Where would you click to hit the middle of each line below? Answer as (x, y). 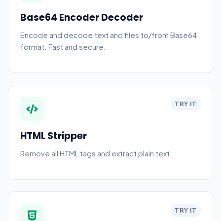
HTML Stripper (54, 136)
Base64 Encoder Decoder (82, 18)
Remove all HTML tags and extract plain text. (96, 153)
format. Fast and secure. (63, 47)
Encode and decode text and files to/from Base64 (109, 35)
